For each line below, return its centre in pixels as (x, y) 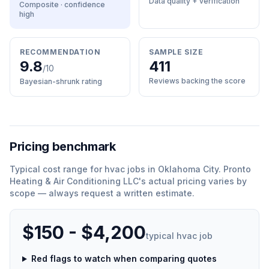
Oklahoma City (188, 169)
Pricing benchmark (63, 147)
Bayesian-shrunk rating (61, 81)
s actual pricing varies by (194, 181)
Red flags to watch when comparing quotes (124, 258)
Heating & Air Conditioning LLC (74, 181)
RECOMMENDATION (60, 52)
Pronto (237, 169)
